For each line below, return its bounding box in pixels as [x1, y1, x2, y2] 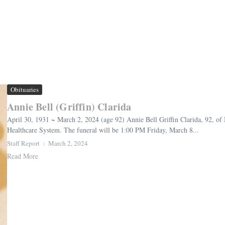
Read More [7, 151, 38, 161]
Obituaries [11, 85, 39, 94]
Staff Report [7, 139, 40, 148]
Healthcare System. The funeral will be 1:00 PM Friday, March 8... [7, 125, 199, 135]
